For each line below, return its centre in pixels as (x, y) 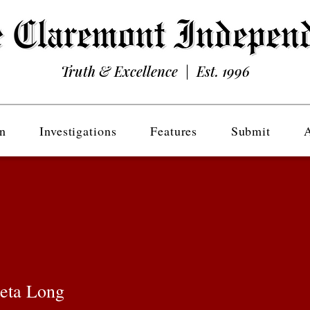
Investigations (78, 131)
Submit (251, 131)
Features (174, 131)
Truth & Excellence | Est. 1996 (155, 71)
